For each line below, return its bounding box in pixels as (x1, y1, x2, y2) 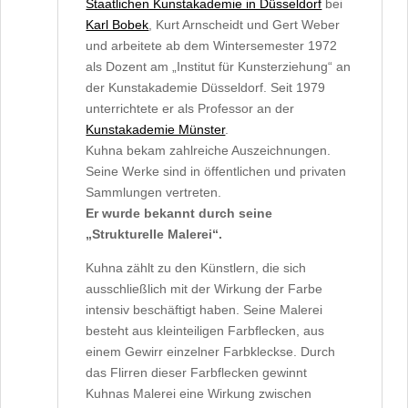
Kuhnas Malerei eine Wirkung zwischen (86, 386, 312, 401)
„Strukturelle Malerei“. (86, 227, 223, 241)
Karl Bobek (86, 17, 149, 32)
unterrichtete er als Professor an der (86, 101, 295, 116)
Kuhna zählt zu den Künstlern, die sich (86, 260, 307, 275)
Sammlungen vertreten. (86, 185, 222, 199)
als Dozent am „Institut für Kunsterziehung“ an (86, 59, 352, 74)
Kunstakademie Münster (86, 122, 226, 137)
